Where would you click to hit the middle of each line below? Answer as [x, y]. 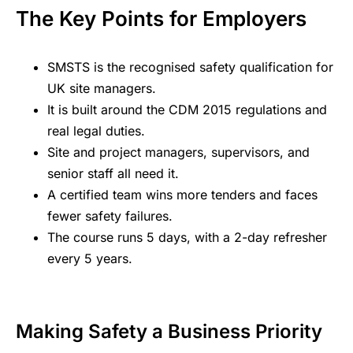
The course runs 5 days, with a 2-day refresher [187, 238]
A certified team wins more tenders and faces [182, 195]
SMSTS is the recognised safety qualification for [190, 67]
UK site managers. [102, 89]
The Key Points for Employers [161, 19]
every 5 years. [90, 259]
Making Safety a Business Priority [169, 332]
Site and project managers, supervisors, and [178, 152]
